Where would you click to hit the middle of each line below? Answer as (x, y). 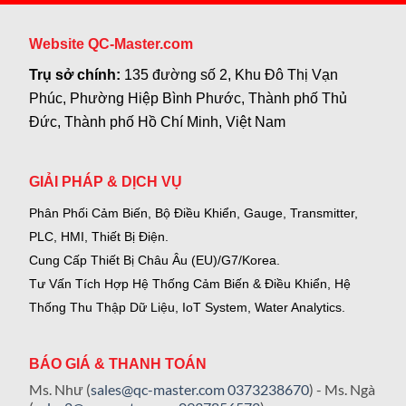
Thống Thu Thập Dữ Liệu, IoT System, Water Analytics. (188, 307)
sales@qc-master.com (158, 390)
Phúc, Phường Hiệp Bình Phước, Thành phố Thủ (188, 98)
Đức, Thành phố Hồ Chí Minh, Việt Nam (158, 121)
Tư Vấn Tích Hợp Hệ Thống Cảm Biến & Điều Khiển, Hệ (190, 283)
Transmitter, (323, 213)
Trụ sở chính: (77, 74)
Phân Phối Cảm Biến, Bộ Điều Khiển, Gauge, (158, 213)
